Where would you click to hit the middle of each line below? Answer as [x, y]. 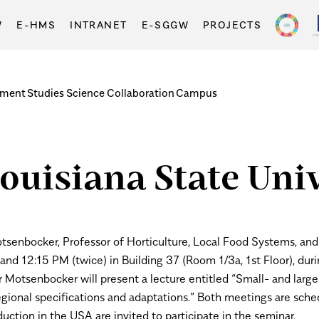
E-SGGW [165, 25]
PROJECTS [232, 25]
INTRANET [99, 25]
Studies [46, 92]
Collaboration [140, 92]
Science [85, 92]
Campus [197, 92]
